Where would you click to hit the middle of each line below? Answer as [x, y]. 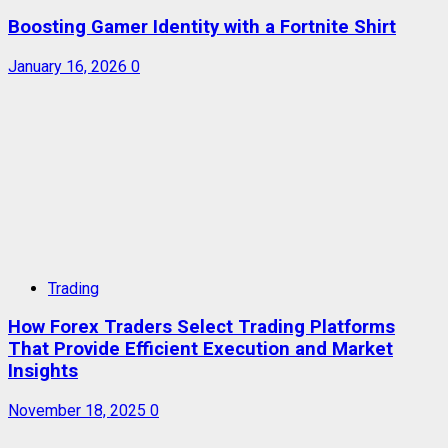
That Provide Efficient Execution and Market [200, 349]
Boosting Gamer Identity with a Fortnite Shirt [202, 26]
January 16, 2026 [69, 66]
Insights [43, 371]
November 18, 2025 [79, 410]
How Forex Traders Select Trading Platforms [201, 327]
